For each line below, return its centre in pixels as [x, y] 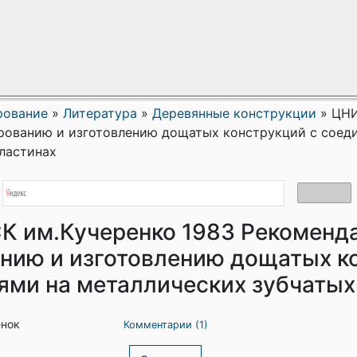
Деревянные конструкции [234, 113]
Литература [100, 113]
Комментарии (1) [165, 325]
